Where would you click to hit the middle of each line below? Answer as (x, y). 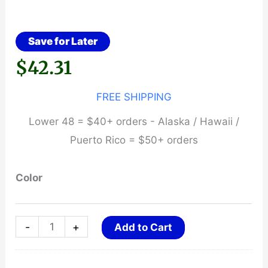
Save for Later (63, 42)
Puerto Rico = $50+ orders (134, 140)
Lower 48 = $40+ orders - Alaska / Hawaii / (134, 122)
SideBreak (40, 243)
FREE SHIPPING (134, 97)
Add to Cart (143, 228)
